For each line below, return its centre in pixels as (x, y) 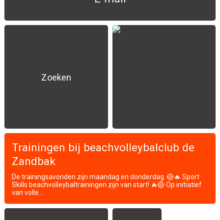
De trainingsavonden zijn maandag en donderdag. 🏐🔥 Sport (106, 177)
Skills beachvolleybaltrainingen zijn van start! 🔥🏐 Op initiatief (107, 185)
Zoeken (56, 77)
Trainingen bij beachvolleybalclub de (103, 147)
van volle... (27, 192)
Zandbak (34, 161)
